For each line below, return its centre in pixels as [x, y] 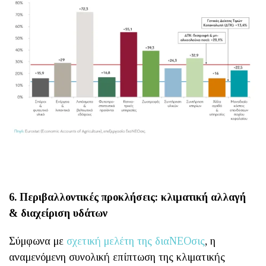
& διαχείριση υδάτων [58, 213]
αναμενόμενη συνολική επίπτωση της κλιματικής [117, 257]
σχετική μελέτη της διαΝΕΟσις [136, 241]
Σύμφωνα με [38, 241]
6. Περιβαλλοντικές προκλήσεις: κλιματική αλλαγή [127, 197]
